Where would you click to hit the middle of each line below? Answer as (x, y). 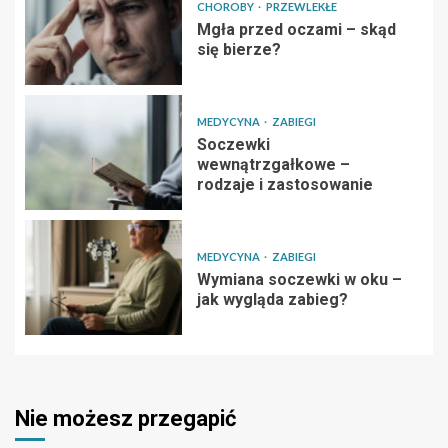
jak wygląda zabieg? (272, 300)
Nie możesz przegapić (125, 418)
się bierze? (238, 50)
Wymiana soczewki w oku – (299, 280)
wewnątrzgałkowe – (273, 165)
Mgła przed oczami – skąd (296, 30)
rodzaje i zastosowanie (284, 185)
